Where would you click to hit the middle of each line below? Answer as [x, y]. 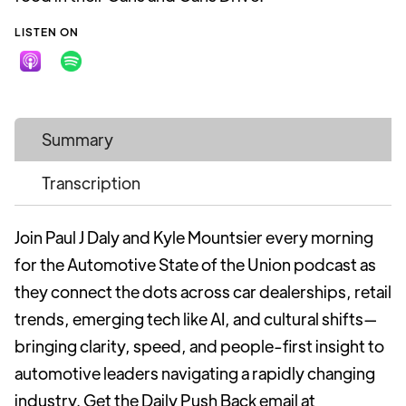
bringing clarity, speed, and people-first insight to [199, 346]
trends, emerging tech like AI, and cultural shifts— [196, 319]
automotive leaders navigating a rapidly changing [195, 373]
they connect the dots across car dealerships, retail [203, 291]
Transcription [91, 183]
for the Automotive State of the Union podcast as [195, 264]
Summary [77, 139]
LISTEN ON [47, 32]
